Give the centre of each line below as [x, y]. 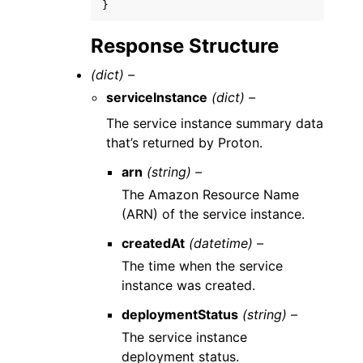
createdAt [154, 243]
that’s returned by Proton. [185, 142]
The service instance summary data [215, 123]
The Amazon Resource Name [211, 194]
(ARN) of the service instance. [214, 214]
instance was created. [189, 285]
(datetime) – [226, 243]
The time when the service [203, 265]
